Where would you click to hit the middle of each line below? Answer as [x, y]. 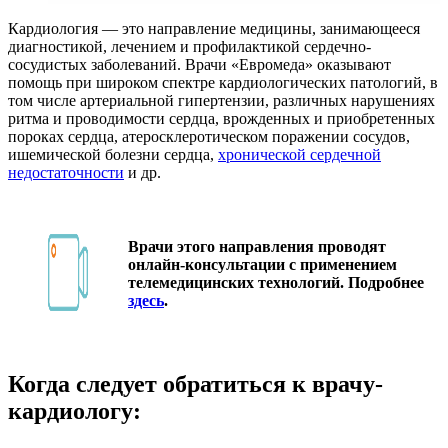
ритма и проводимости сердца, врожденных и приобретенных [221, 118]
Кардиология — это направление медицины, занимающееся [214, 28]
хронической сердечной [299, 154]
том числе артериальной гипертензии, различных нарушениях [221, 100]
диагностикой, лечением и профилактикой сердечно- [189, 46]
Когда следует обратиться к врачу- [195, 383]
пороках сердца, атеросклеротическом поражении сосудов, [209, 136]
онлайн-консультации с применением [262, 265]
